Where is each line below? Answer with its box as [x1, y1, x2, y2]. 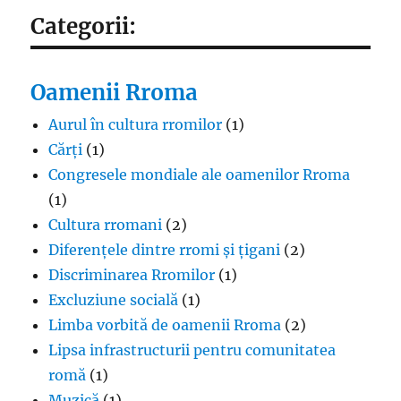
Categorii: [30, 12, 137, 40]
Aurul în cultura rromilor [48, 115, 223, 133]
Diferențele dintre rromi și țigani [48, 240, 281, 259]
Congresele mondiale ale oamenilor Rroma [48, 165, 351, 183]
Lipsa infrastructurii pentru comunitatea [48, 340, 337, 359]
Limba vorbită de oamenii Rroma [48, 315, 282, 334]
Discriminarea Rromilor [48, 265, 216, 284]
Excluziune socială [48, 290, 179, 309]
